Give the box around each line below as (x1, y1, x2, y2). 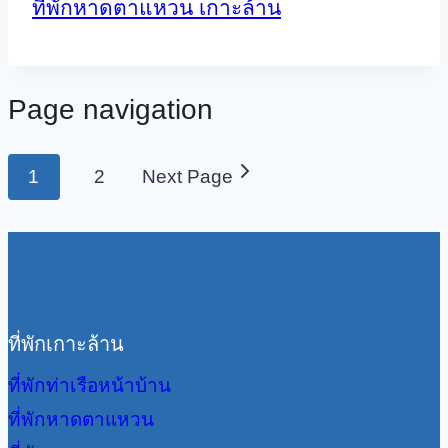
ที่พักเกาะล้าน (8, 333, 124, 356)
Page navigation (8, 94, 213, 126)
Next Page (142, 166, 233, 188)
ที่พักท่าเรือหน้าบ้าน (8, 374, 171, 396)
